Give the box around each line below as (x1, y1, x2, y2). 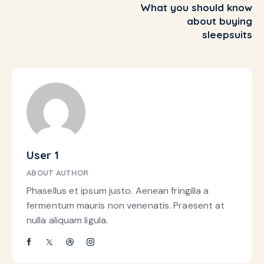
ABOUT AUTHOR (27, 168, 89, 178)
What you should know (140, 1, 252, 14)
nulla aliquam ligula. (27, 214, 108, 227)
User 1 (27, 148, 59, 163)
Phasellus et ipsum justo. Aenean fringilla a (27, 184, 209, 197)
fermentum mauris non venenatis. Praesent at (27, 199, 225, 212)
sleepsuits (202, 28, 252, 41)
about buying (187, 15, 252, 28)
